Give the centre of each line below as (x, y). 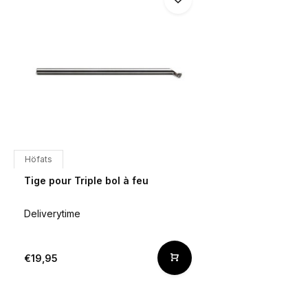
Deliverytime (52, 214)
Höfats (38, 159)
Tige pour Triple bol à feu (86, 181)
